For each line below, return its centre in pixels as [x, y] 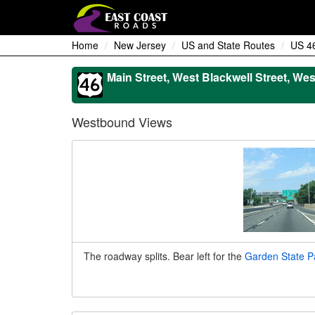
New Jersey [140, 45]
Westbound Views [122, 121]
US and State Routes [228, 45]
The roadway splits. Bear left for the [164, 256]
